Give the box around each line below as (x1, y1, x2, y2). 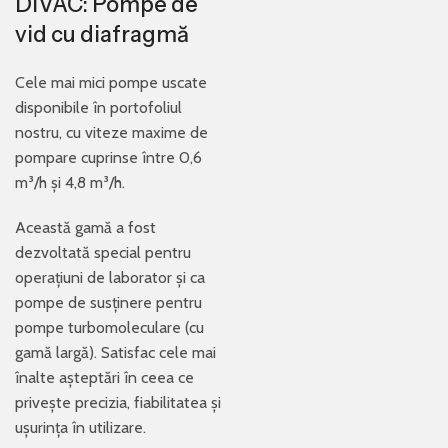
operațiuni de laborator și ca (15, 268, 205, 287)
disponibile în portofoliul (15, 98, 182, 117)
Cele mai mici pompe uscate (15, 73, 207, 92)
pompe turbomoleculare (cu (15, 318, 204, 337)
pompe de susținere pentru (15, 293, 202, 312)
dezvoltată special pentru (15, 243, 191, 262)
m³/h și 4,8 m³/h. (15, 173, 125, 192)
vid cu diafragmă (15, 21, 189, 48)
